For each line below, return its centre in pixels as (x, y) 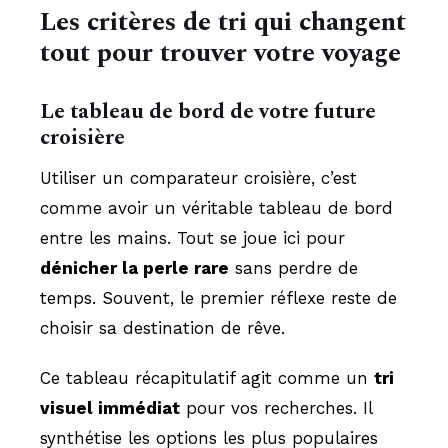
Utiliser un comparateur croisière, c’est (198, 178)
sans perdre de (293, 268)
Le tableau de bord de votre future (208, 112)
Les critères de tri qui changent (223, 22)
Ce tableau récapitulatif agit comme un (207, 378)
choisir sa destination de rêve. (162, 328)
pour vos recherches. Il (276, 408)
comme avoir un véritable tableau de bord (216, 208)
